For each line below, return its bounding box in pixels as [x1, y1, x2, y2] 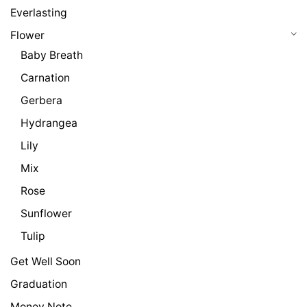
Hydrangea [21, 116, 77, 130]
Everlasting [10, 6, 67, 20]
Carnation [21, 71, 70, 85]
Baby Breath [21, 49, 83, 62]
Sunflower [21, 207, 72, 221]
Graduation [10, 278, 67, 291]
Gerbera [21, 94, 62, 108]
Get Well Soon [10, 255, 81, 269]
